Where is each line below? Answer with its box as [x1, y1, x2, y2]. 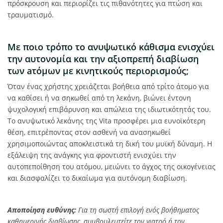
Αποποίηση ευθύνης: [7, 205, 76, 215]
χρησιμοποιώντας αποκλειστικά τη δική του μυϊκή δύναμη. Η [7, 139, 212, 148]
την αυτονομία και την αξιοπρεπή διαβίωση [7, 53, 199, 65]
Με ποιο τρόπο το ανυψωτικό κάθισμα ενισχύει [7, 41, 215, 53]
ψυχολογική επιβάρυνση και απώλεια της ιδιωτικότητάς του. [7, 105, 211, 114]
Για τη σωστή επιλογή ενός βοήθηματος [76, 205, 199, 215]
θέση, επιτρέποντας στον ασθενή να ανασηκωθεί [7, 127, 171, 137]
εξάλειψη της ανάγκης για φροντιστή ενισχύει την [7, 150, 176, 160]
